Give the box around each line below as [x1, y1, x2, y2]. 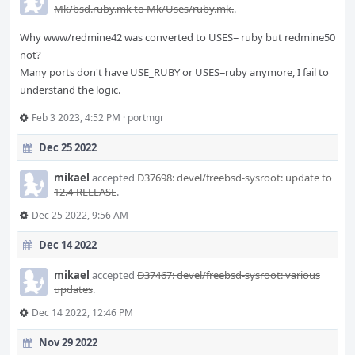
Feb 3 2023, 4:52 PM [32, 111, 120, 124]
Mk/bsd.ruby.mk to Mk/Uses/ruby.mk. [54, 2, 234, 16]
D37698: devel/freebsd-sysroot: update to [137, 170, 332, 185]
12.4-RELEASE [54, 185, 116, 199]
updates [54, 282, 93, 296]
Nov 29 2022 [39, 335, 97, 349]
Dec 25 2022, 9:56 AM [32, 208, 128, 222]
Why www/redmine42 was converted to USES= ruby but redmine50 [20, 30, 335, 44]
